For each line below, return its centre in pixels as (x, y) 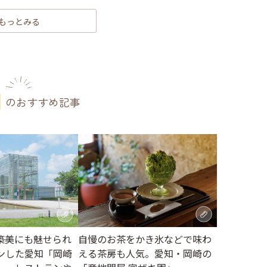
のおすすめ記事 (43, 102)
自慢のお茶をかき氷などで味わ (145, 239)
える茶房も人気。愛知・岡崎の (145, 253)
